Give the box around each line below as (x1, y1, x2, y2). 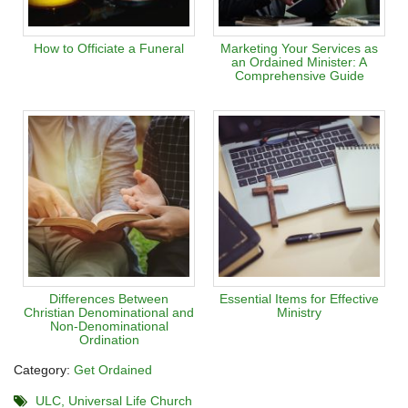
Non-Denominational (49, 318, 168, 333)
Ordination (78, 331, 139, 347)
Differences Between (49, 291, 168, 306)
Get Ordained (74, 362, 152, 377)
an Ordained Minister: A (231, 54, 367, 69)
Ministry (277, 304, 321, 320)
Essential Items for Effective (219, 291, 379, 306)
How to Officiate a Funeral (34, 40, 184, 56)
